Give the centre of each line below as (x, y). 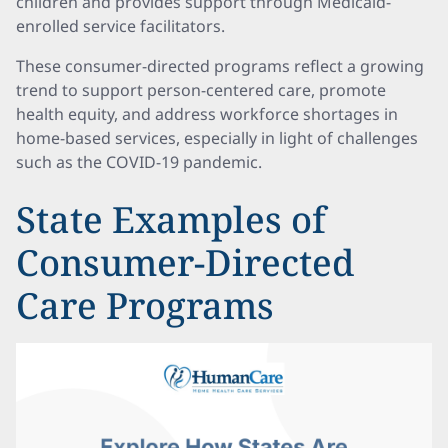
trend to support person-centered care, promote (201, 90)
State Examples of (171, 219)
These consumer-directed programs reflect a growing (220, 66)
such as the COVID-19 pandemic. (139, 162)
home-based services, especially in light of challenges (217, 138)
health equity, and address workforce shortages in (207, 114)
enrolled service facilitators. (120, 26)
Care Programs (145, 305)
